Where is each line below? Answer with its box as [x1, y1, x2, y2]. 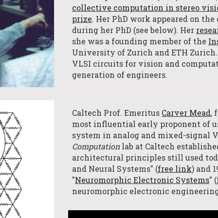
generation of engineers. [72, 70, 168, 80]
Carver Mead [162, 107, 211, 118]
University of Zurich [72, 47, 153, 58]
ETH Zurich [171, 47, 216, 58]
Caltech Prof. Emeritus [72, 107, 162, 118]
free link [158, 163, 192, 174]
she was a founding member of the [72, 36, 209, 47]
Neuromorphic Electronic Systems [75, 174, 210, 185]
